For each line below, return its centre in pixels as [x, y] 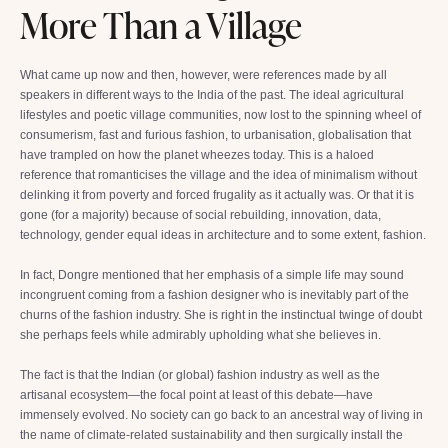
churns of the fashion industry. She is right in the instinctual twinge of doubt [221, 315]
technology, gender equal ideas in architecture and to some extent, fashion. [223, 235]
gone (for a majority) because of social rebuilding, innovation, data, [200, 215]
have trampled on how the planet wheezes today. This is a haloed [197, 155]
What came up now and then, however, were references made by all [203, 75]
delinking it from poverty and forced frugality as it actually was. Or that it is [217, 195]
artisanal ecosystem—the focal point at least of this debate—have [196, 395]
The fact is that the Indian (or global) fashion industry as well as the [200, 375]
